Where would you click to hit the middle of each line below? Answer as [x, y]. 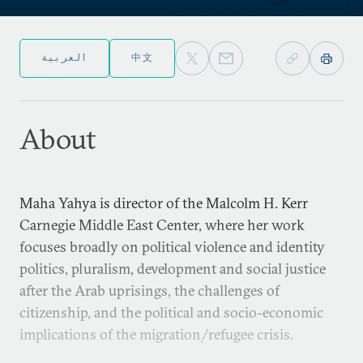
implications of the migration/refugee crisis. [156, 334]
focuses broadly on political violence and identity [172, 247]
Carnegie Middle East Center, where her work [162, 225]
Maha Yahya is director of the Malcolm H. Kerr [164, 203]
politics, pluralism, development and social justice [173, 269]
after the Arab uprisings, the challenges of [149, 290]
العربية [65, 57]
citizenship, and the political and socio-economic [171, 312]
